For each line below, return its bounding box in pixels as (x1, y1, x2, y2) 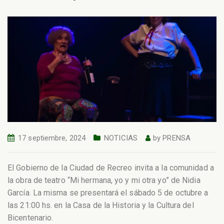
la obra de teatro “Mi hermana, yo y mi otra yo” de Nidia (7, 175, 200, 185)
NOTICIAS (104, 133, 137, 143)
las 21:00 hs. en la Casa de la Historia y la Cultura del (7, 200, 194, 210)
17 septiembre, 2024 (18, 133, 86, 143)
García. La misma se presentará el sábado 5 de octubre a (7, 187, 208, 197)
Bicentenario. (7, 212, 53, 222)
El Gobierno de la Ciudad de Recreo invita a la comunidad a (7, 162, 214, 172)
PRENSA (162, 133, 190, 143)
